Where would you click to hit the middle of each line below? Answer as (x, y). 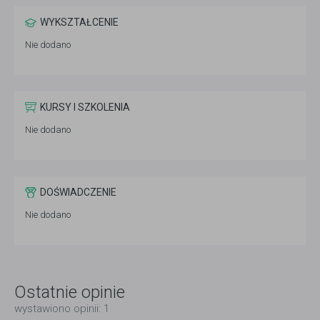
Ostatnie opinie (70, 292)
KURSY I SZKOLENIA (85, 107)
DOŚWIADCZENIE (78, 192)
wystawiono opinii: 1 (62, 309)
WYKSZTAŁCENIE (79, 22)
